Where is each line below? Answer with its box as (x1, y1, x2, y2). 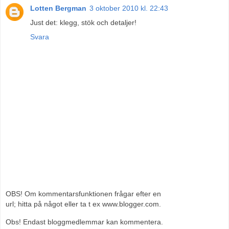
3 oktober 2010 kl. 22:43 (89, 4, 168, 12)
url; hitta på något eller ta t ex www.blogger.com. (6, 200, 161, 209)
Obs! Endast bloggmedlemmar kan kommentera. (6, 217, 163, 226)
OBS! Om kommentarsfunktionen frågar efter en (6, 190, 161, 198)
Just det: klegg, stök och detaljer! (30, 18, 136, 27)
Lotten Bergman (30, 4, 86, 12)
